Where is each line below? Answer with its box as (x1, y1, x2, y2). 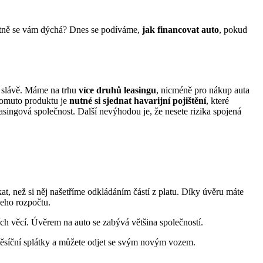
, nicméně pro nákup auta (156, 85, 249, 96)
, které (206, 96, 229, 106)
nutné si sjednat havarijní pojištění (69, 96, 206, 106)
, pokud (219, 25, 247, 35)
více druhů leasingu (79, 85, 156, 96)
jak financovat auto (140, 25, 219, 35)
